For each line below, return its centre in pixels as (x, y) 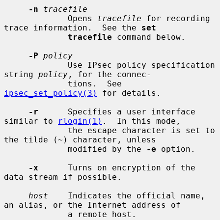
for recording (176, 18)
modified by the (107, 149)
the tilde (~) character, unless (80, 139)
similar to (31, 121)
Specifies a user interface (117, 111)
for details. (129, 93)
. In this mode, (141, 121)
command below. (149, 37)
